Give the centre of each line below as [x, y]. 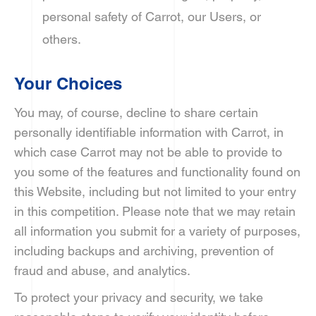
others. [62, 39]
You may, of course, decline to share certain [136, 113]
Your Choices [68, 83]
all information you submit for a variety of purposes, [157, 231]
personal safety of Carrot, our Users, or [152, 17]
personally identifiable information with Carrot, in [149, 132]
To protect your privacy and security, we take [139, 297]
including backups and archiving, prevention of [144, 251]
